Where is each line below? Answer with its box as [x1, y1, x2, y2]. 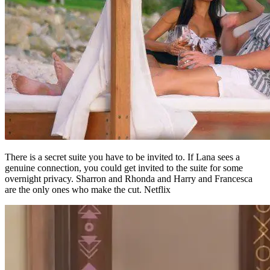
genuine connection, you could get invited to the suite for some [5, 128, 243, 139]
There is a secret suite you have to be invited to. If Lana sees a [5, 117, 240, 128]
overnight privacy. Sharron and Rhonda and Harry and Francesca [5, 139, 253, 149]
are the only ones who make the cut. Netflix [5, 149, 171, 160]
